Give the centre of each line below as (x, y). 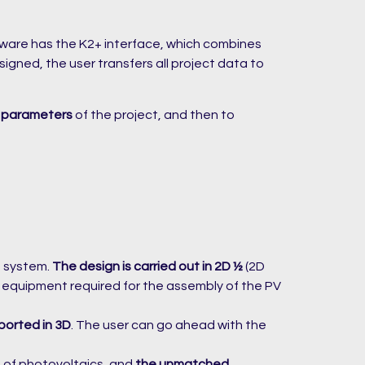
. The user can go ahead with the (169, 325)
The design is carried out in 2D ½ (147, 266)
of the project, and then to (154, 114)
